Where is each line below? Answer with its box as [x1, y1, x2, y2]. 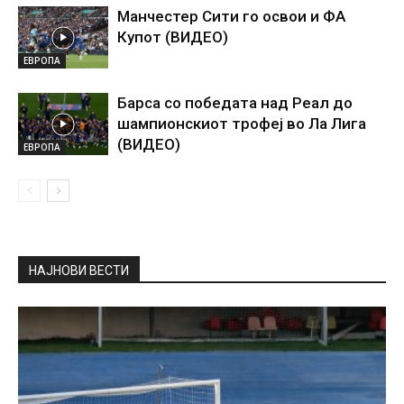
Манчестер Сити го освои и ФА [117, 7, 345, 26]
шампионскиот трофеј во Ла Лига [117, 115, 366, 133]
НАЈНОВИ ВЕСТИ [29, 263, 129, 279]
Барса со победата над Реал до [117, 94, 353, 113]
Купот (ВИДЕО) [117, 28, 228, 47]
